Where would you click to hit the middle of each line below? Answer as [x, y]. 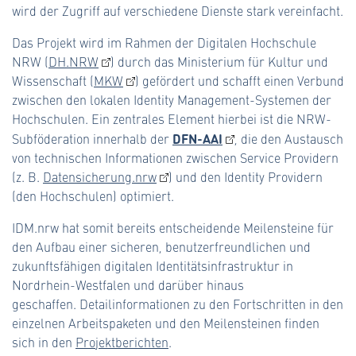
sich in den [44, 342]
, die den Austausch [289, 138]
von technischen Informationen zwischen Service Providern [175, 157]
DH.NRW [74, 61]
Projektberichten [122, 342]
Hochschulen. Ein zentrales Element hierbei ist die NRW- [172, 118]
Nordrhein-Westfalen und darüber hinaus [128, 284]
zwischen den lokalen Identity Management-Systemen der [172, 99]
